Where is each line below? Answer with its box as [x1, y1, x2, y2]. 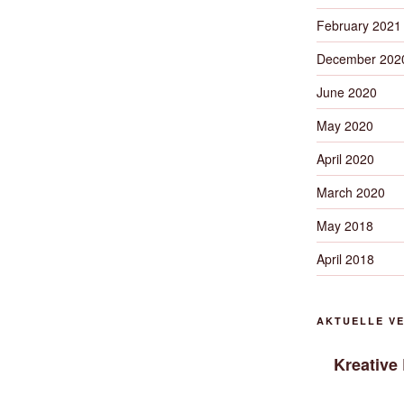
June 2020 [316, 83, 377, 101]
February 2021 [316, 16, 401, 34]
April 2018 [316, 250, 374, 268]
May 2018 [316, 216, 373, 234]
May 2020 [316, 116, 373, 134]
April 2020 [316, 150, 374, 168]
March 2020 [316, 183, 385, 201]
